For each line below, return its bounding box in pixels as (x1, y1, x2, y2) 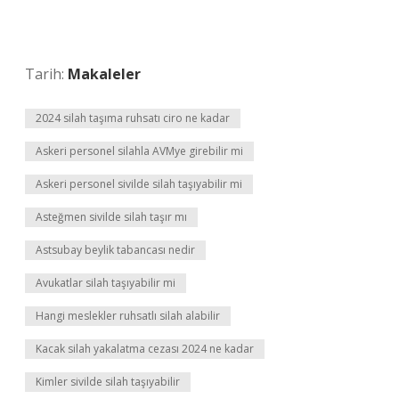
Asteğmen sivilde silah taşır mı (36, 209, 187, 224)
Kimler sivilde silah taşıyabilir (36, 374, 180, 389)
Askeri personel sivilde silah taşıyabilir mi (36, 176, 242, 191)
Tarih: (25, 64, 68, 84)
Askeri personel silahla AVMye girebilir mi (36, 143, 243, 159)
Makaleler (68, 64, 141, 84)
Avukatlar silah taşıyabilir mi (36, 275, 175, 290)
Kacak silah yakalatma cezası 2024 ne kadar (36, 341, 254, 356)
